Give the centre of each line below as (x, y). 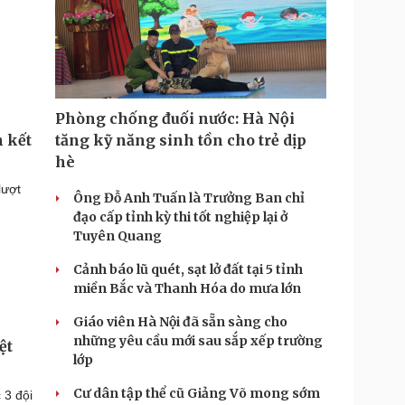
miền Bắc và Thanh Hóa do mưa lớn (187, 288)
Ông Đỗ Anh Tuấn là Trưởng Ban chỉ (189, 198)
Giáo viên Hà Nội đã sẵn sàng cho (180, 322)
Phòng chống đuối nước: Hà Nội (175, 118)
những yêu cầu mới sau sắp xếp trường (198, 341)
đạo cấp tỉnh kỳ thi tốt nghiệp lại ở (180, 217)
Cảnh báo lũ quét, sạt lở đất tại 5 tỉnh (188, 269)
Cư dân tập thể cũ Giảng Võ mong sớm (197, 393)
